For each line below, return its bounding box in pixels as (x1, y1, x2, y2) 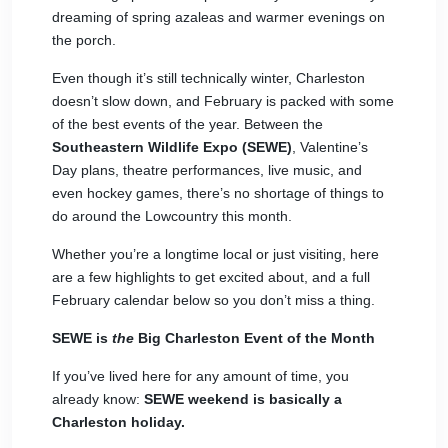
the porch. (52, 32, 116, 48)
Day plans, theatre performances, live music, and (52, 162, 362, 178)
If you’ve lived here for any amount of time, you (52, 368, 349, 384)
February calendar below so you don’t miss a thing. (52, 292, 375, 308)
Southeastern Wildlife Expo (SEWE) (52, 139, 292, 155)
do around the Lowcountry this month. (52, 208, 292, 224)
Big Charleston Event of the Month (134, 330, 375, 346)
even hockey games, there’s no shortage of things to (52, 185, 384, 201)
